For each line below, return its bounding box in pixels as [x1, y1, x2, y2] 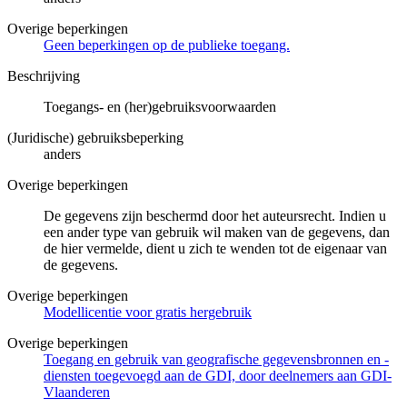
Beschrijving [7, 67, 80, 84]
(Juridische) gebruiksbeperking [7, 129, 184, 145]
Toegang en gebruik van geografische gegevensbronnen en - [44, 351, 389, 367]
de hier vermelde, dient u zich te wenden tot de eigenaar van [44, 240, 387, 256]
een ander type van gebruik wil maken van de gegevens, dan [44, 223, 390, 240]
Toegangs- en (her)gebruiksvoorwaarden [44, 98, 276, 114]
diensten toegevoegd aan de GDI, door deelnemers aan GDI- [44, 367, 392, 383]
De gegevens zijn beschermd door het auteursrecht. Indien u [44, 207, 386, 223]
